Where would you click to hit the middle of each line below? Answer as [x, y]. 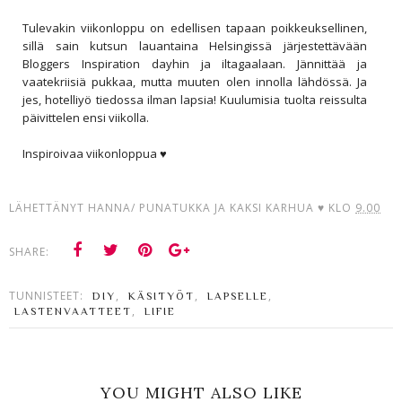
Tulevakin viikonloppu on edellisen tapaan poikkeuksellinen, [195, 28]
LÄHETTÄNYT [48, 208]
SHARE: [29, 252]
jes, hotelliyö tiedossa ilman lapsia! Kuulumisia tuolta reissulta [195, 100]
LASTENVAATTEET [73, 312]
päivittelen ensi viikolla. [87, 118]
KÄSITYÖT [162, 297]
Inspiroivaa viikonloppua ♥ [95, 154]
